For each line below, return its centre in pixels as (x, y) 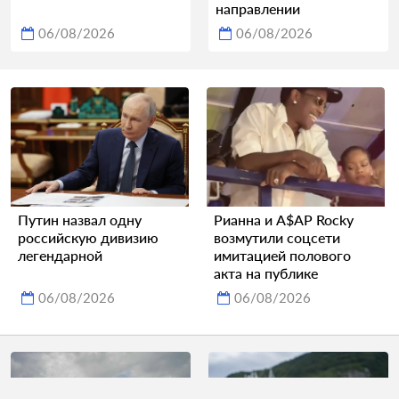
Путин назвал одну (80, 219)
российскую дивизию (88, 237)
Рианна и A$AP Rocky (284, 219)
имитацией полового (282, 255)
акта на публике (266, 273)
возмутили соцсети (277, 237)
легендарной (60, 255)
